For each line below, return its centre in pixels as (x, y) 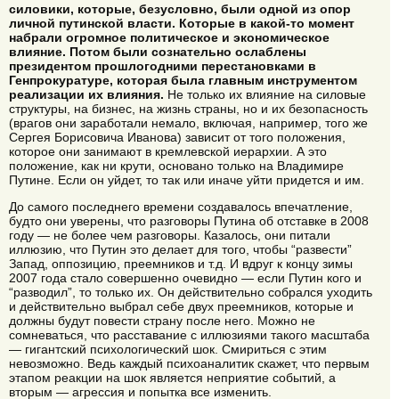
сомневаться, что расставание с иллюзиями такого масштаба (189, 335)
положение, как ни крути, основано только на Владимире (176, 165)
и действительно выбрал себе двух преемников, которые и (181, 307)
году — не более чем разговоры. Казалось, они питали (170, 236)
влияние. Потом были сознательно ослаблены (158, 51)
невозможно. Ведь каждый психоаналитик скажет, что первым (189, 364)
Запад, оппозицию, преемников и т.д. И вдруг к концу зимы (181, 264)
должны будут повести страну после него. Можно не (162, 321)
